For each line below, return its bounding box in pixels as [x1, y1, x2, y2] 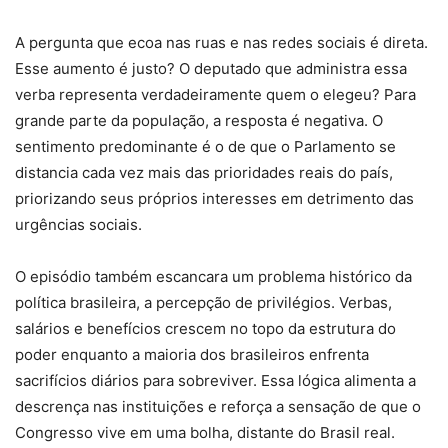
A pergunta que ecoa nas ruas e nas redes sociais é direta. [15, 33, 428, 53]
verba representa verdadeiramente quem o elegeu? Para [15, 85, 416, 105]
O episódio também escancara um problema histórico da [15, 267, 412, 287]
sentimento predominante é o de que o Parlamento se [15, 137, 396, 157]
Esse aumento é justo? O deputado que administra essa [15, 59, 407, 79]
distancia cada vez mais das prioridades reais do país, [15, 163, 393, 183]
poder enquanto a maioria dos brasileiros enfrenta [15, 345, 369, 365]
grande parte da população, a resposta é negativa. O [15, 111, 383, 131]
